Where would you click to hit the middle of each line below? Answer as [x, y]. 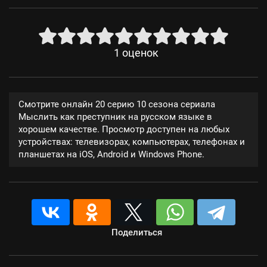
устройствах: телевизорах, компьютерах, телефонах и [132, 142]
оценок [140, 53]
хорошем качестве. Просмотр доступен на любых [124, 129]
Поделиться [136, 232]
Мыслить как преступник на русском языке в [115, 117]
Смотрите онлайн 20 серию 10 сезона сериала [117, 104]
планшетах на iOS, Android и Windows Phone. [111, 154]
